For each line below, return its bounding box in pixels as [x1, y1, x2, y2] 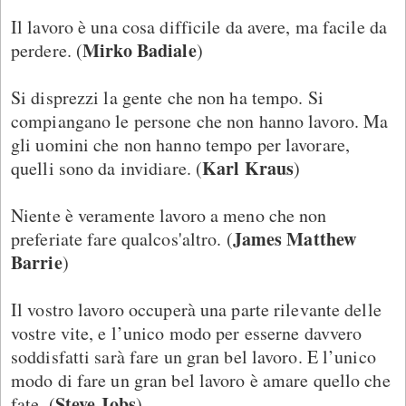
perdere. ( [11, 37, 83, 63]
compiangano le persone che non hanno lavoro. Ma [11, 108, 389, 133]
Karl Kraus [202, 154, 295, 181]
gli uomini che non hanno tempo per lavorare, [11, 131, 351, 157]
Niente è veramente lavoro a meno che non [11, 202, 327, 227]
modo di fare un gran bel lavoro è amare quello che [11, 367, 391, 392]
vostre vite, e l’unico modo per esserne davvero [11, 320, 362, 345]
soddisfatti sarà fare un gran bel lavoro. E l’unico [11, 343, 376, 369]
